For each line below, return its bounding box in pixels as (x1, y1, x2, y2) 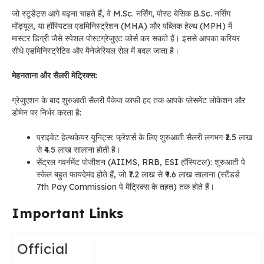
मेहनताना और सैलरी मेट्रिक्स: (12, 70, 97, 81)
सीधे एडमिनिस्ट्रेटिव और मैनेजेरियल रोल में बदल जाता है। (12, 45, 179, 56)
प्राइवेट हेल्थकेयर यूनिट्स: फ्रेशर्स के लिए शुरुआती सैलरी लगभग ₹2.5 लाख (37, 132, 252, 143)
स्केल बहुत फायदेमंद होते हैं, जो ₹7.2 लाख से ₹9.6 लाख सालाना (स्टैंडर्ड (37, 169, 240, 180)
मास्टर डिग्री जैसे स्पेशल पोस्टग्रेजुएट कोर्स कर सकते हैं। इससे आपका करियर (12, 33, 240, 44)
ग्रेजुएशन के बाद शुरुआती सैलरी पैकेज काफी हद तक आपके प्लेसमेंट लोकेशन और (12, 95, 245, 105)
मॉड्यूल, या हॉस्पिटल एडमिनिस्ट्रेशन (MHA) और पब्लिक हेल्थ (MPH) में (12, 21, 232, 31)
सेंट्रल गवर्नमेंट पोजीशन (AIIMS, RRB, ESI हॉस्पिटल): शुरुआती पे (37, 157, 245, 167)
